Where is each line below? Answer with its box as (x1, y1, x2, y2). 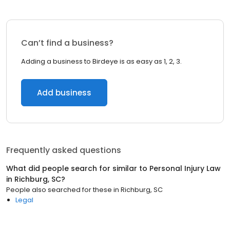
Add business (37, 87, 91, 98)
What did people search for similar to (6, 163, 149, 174)
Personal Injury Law (149, 163, 221, 174)
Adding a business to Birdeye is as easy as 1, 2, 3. (21, 56, 182, 66)
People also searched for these (6, 185, 112, 195)
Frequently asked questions (6, 144, 121, 156)
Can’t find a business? (21, 37, 113, 49)
